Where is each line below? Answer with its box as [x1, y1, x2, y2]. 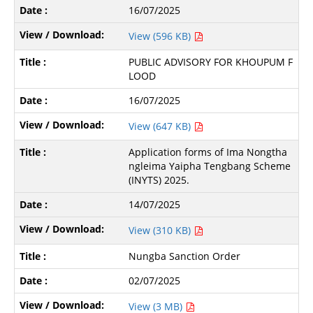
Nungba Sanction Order [129, 249, 241, 263]
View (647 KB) [129, 119, 194, 133]
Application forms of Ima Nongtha [129, 145, 288, 159]
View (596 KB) [129, 29, 194, 43]
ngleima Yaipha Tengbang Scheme [129, 159, 291, 173]
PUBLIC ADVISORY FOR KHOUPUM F [129, 54, 293, 68]
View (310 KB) [129, 223, 194, 237]
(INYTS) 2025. [129, 173, 190, 187]
